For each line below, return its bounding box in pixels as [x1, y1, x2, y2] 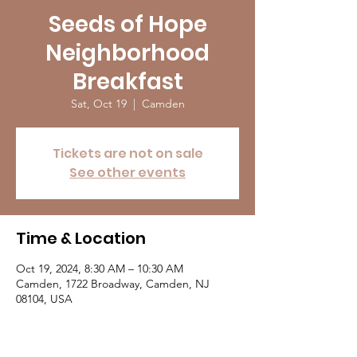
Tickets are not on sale [52, 144, 203, 163]
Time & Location [16, 227, 146, 249]
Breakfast [72, 66, 183, 97]
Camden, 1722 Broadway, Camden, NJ [16, 277, 210, 291]
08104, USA [16, 292, 73, 306]
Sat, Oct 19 [70, 96, 127, 111]
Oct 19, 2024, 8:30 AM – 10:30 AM [16, 261, 183, 276]
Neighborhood [45, 37, 210, 69]
